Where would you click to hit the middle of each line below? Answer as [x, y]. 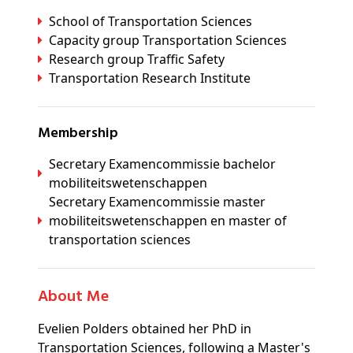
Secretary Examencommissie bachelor [162, 164]
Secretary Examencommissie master [157, 202]
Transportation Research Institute [150, 78]
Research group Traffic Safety [137, 59]
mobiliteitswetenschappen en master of [168, 221]
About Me [78, 297]
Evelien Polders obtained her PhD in [145, 329]
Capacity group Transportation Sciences [168, 41]
